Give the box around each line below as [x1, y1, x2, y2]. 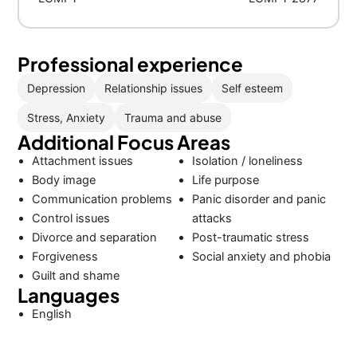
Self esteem [222, 80, 284, 95]
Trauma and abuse [124, 110, 222, 124]
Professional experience [18, 52, 244, 76]
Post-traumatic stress [191, 230, 309, 245]
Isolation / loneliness [191, 154, 303, 168]
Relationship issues [104, 80, 203, 95]
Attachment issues [32, 154, 134, 168]
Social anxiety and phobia [191, 249, 331, 264]
